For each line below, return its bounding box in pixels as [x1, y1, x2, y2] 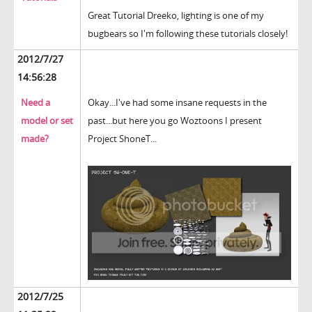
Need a [21, 96, 50, 109]
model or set [21, 114, 73, 127]
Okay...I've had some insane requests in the [88, 96, 267, 109]
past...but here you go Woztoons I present [88, 114, 262, 127]
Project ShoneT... [88, 132, 157, 146]
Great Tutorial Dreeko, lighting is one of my [88, 9, 264, 22]
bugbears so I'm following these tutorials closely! [88, 27, 288, 40]
